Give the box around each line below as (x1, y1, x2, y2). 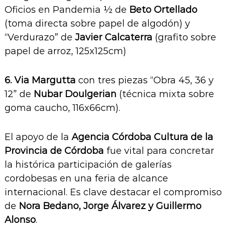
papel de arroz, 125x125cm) (4, 45, 126, 57)
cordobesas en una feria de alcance (4, 173, 168, 185)
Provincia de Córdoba (4, 145, 104, 157)
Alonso (4, 214, 36, 226)
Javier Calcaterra (75, 32, 152, 43)
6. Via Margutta (4, 75, 76, 86)
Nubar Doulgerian (33, 88, 117, 100)
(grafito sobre (152, 32, 216, 43)
